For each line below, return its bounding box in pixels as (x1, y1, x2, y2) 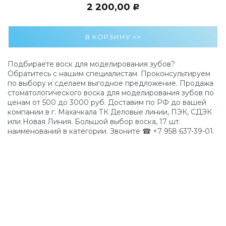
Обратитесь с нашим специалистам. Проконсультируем (8, 69, 210, 78)
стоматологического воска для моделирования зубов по (8, 88, 214, 97)
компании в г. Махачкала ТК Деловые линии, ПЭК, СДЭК (8, 107, 212, 117)
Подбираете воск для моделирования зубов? (8, 59, 175, 69)
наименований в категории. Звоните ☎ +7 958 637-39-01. (8, 126, 214, 136)
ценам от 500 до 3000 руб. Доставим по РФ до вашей (8, 97, 206, 107)
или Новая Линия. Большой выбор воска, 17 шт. (8, 117, 181, 126)
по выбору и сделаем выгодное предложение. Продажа (8, 78, 213, 88)
